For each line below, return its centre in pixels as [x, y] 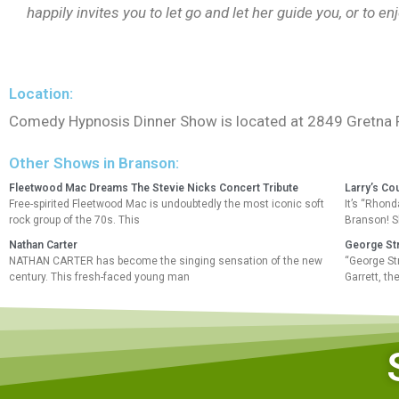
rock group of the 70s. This [74, 220]
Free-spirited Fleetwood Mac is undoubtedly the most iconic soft [167, 204]
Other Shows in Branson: [94, 163]
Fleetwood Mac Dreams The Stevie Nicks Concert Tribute [154, 187]
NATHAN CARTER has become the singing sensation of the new [166, 261]
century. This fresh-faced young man [99, 277]
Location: [41, 94]
